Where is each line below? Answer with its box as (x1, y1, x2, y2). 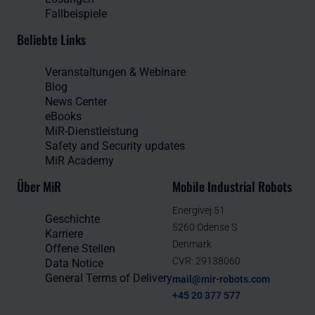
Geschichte (45, 212, 100, 226)
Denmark (172, 238, 212, 250)
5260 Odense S (172, 221, 237, 233)
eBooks (45, 110, 82, 124)
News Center (45, 95, 107, 109)
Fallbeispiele (45, 7, 107, 21)
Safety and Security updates (45, 139, 185, 153)
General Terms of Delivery (45, 271, 172, 285)
